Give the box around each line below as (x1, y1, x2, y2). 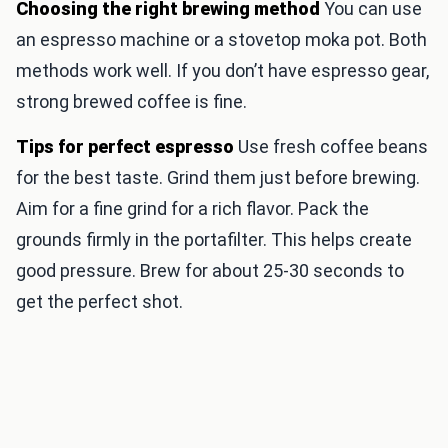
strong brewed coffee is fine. (16, 91, 247, 113)
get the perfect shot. (16, 291, 183, 313)
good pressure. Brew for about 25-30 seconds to (16, 260, 404, 282)
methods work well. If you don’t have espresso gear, (16, 60, 429, 82)
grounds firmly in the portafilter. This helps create (16, 229, 412, 251)
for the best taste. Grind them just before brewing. (16, 167, 420, 189)
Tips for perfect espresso (16, 136, 234, 158)
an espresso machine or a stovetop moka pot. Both (16, 29, 427, 51)
